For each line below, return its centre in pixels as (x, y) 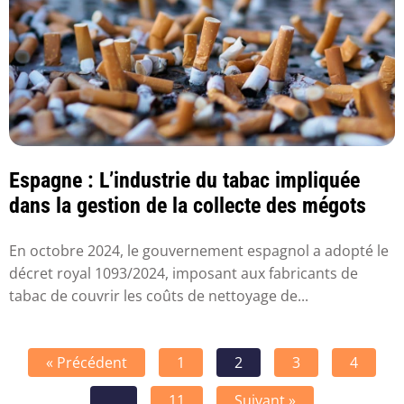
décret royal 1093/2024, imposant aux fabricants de (184, 273)
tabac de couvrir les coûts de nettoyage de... (159, 296)
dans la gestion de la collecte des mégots (188, 206)
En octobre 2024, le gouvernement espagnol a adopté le (199, 251)
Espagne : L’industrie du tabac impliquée (184, 181)
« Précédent (87, 363)
